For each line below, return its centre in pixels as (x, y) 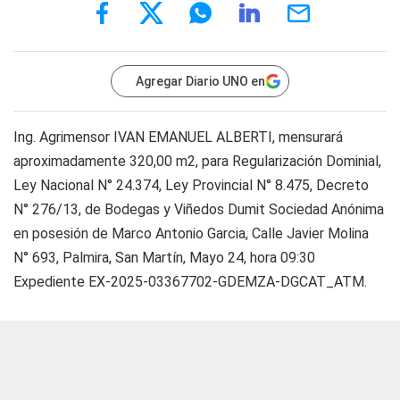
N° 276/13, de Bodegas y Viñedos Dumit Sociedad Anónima (199, 209)
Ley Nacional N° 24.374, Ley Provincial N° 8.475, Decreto (191, 185)
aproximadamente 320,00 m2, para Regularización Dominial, (197, 161)
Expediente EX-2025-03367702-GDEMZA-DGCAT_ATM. (190, 281)
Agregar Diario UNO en (200, 81)
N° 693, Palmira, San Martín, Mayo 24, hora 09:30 (164, 257)
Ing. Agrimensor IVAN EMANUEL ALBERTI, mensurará (178, 137)
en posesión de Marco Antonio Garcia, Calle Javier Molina (191, 233)
